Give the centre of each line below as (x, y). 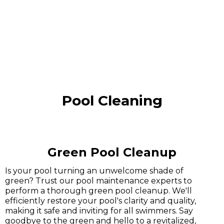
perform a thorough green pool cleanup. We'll (98, 191)
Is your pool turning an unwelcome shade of (94, 171)
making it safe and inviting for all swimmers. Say (99, 211)
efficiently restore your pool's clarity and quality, (100, 201)
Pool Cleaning (112, 100)
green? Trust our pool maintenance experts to (98, 181)
